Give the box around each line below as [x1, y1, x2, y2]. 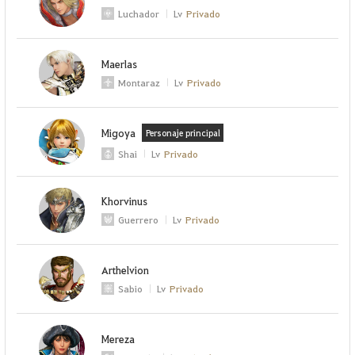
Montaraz [118, 75, 161, 89]
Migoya [101, 125, 136, 139]
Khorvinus [101, 194, 148, 208]
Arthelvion [101, 263, 150, 277]
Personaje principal [145, 126, 220, 139]
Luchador [118, 7, 160, 21]
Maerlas [101, 56, 138, 71]
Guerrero [118, 213, 159, 227]
